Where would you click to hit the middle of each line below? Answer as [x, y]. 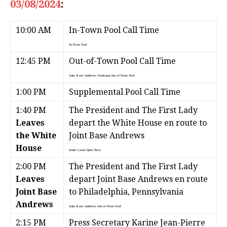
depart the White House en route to [138, 123]
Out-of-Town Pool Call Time [122, 61]
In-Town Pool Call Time [114, 30]
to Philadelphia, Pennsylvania [126, 192]
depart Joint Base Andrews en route [138, 179]
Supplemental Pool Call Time [125, 92]
